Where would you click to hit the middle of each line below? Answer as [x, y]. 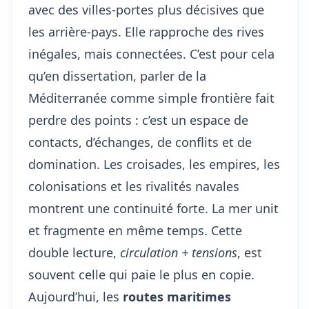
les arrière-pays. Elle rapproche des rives [146, 32]
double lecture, [74, 252]
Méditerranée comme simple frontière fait [151, 98]
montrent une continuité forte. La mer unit [153, 208]
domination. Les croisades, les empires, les [154, 164]
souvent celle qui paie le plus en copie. [141, 275]
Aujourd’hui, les [76, 297]
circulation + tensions [179, 252]
